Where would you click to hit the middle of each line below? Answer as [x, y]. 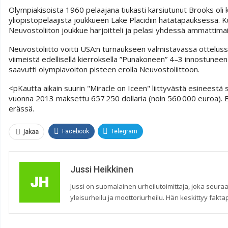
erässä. [21, 109]
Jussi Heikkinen [102, 169]
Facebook [76, 132]
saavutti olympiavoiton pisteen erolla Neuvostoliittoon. [104, 69]
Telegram [124, 132]
